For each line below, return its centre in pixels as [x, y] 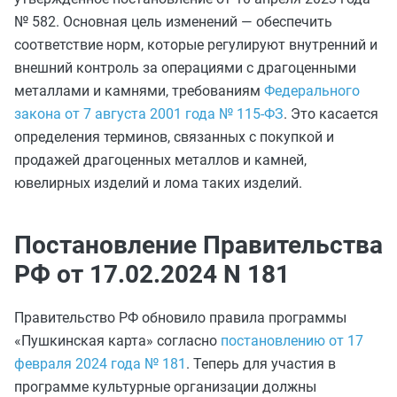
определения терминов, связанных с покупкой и [174, 137]
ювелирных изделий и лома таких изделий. [158, 183]
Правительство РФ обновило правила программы [180, 318]
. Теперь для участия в [261, 364]
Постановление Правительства [198, 245]
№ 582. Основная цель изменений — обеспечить [173, 22]
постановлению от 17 [292, 341]
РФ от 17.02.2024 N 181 [152, 274]
